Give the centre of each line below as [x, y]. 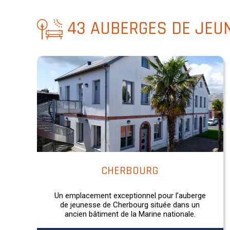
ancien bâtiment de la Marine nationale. [130, 214]
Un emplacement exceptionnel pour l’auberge [130, 195]
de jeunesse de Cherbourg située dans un [130, 205]
